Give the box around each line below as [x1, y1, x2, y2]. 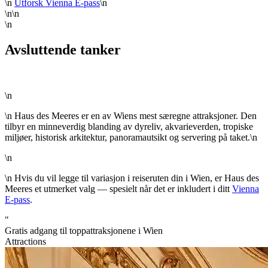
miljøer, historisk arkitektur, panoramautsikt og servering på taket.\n [5, 132, 257, 143]
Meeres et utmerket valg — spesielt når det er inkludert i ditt [5, 184, 232, 194]
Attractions [5, 236, 46, 247]
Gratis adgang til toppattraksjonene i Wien [5, 226, 163, 236]
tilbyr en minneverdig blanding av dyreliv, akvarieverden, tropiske [5, 121, 253, 132]
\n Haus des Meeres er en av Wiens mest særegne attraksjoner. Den [5, 111, 257, 121]
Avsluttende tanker [5, 42, 121, 58]
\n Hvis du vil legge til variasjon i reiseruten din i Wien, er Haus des [5, 173, 259, 184]
